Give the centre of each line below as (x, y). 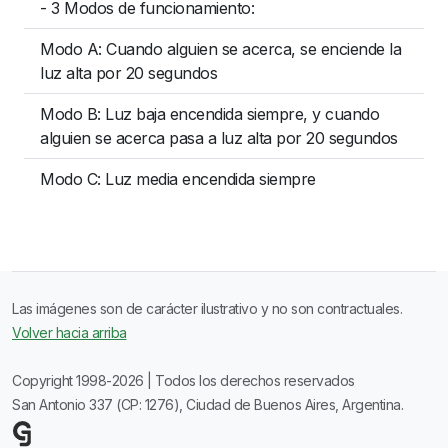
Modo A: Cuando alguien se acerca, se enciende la (220, 49)
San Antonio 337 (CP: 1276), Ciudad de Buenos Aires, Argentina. (207, 404)
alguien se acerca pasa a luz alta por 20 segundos (219, 138)
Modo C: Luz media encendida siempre (178, 179)
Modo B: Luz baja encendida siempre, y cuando (209, 114)
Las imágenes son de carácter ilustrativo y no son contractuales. (207, 308)
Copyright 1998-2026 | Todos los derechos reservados (183, 380)
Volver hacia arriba (69, 332)
